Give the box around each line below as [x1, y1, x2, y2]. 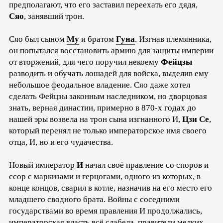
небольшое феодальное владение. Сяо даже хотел [9, 80, 190, 90]
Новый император [9, 160, 77, 170]
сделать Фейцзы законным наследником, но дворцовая [9, 92, 207, 102]
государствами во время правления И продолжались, [9, 206, 202, 216]
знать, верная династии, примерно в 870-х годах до [9, 103, 196, 113]
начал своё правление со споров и [83, 160, 209, 170]
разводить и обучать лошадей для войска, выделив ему [9, 69, 209, 79]
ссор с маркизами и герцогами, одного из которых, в [9, 172, 201, 182]
